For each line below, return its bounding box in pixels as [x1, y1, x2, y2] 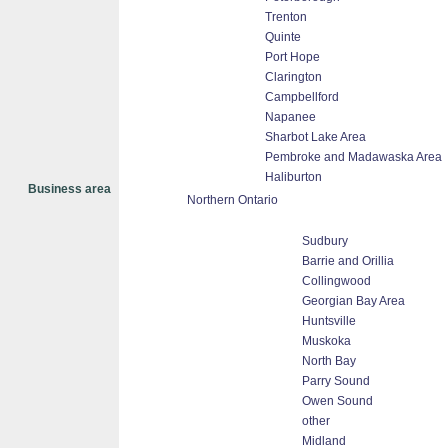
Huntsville [302, 314, 356, 328]
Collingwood [302, 274, 371, 288]
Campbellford [265, 90, 339, 104]
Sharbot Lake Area [265, 130, 366, 144]
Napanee [265, 110, 316, 124]
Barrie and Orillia [302, 254, 394, 268]
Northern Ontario [187, 193, 278, 207]
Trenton [265, 10, 307, 24]
